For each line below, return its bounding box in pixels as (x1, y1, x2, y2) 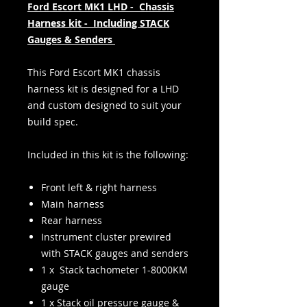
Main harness (41, 197, 104, 210)
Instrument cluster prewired (41, 230, 171, 243)
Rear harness (41, 214, 102, 227)
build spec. (27, 115, 81, 128)
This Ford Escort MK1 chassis (27, 66, 160, 79)
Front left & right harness (41, 181, 157, 194)
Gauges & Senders (27, 33, 115, 46)
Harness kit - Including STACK (27, 16, 169, 29)
